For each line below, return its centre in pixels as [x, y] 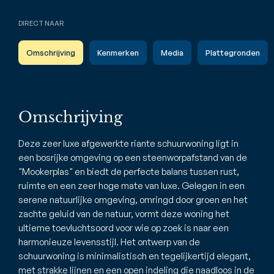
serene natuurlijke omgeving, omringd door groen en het [133, 200]
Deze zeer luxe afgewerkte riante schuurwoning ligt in [128, 143]
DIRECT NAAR [41, 23]
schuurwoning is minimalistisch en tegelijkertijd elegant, [135, 256]
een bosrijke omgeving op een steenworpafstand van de [133, 157]
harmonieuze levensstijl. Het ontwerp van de [109, 242]
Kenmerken [118, 53]
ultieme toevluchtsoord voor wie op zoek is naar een [124, 228]
